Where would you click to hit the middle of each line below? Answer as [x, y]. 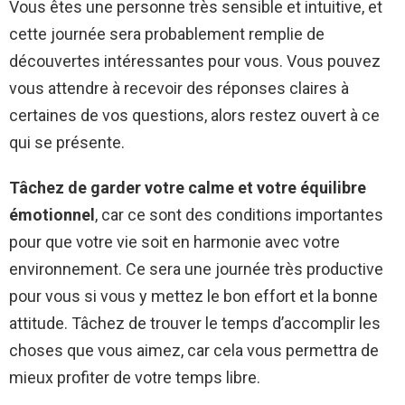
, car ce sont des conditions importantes [239, 215]
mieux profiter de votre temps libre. [135, 378]
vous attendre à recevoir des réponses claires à [179, 89]
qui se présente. [67, 143]
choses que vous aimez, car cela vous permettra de [194, 351]
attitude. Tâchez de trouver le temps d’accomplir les [195, 324]
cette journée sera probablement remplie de [167, 34]
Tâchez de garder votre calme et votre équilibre [188, 188]
